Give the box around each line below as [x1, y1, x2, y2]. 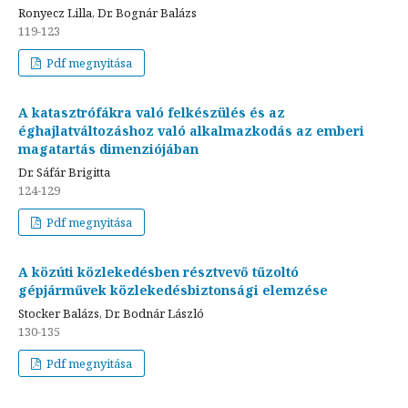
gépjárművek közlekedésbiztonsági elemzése [18, 280, 328, 299]
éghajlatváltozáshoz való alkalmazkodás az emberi [18, 121, 364, 139]
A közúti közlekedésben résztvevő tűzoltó [18, 262, 299, 280]
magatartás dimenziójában [18, 139, 199, 158]
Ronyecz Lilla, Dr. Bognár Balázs [18, 4, 197, 21]
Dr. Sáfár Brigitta [18, 163, 110, 180]
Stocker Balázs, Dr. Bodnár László [18, 304, 204, 321]
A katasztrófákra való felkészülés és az [18, 103, 285, 121]
